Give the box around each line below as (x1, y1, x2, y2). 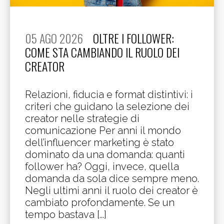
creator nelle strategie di (25, 112, 139, 124)
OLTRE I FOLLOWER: (93, 29, 174, 47)
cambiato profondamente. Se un (25, 196, 174, 208)
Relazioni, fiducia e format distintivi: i (25, 88, 193, 100)
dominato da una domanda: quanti (25, 148, 185, 160)
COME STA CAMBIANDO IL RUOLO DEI (25, 43, 179, 61)
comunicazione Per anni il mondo (25, 124, 181, 136)
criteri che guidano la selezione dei (25, 100, 189, 112)
